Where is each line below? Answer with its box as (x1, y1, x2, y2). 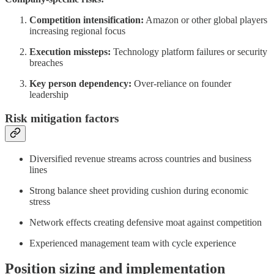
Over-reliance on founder (131, 78, 231, 89)
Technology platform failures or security (111, 46, 267, 57)
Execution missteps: (29, 46, 111, 57)
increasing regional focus (29, 26, 125, 37)
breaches (29, 57, 63, 68)
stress (29, 196, 50, 207)
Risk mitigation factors (5, 111, 119, 125)
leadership (29, 89, 68, 100)
